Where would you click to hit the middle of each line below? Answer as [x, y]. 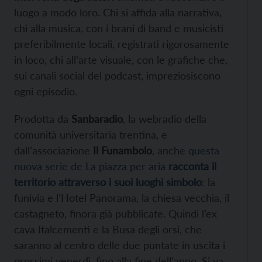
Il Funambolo [123, 151]
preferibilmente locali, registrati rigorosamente [122, 44]
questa [204, 151]
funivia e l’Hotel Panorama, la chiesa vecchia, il [122, 198]
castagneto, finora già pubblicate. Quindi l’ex [116, 214]
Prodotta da [43, 119]
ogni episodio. [46, 92]
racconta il [192, 166]
